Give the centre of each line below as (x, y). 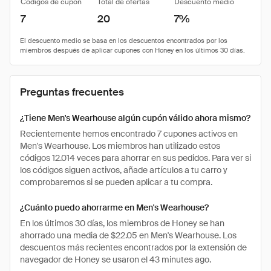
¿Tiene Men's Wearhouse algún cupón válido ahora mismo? (135, 118)
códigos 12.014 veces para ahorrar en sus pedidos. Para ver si (135, 158)
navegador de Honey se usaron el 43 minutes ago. (116, 260)
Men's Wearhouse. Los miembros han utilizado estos (120, 146)
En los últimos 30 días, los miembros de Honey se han (122, 223)
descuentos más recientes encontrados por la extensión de (133, 247)
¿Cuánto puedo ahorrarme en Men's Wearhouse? (114, 207)
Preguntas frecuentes (72, 92)
